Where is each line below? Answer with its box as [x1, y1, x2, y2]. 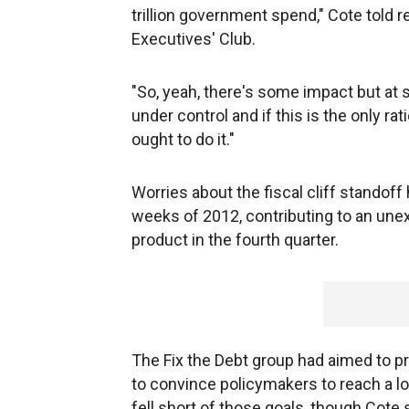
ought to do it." [131, 130, 235, 149]
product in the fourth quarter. [131, 230, 339, 249]
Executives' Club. [131, 29, 256, 48]
